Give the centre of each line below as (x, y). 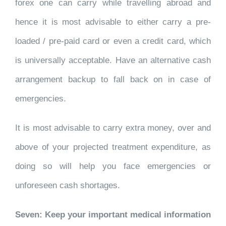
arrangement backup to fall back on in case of (113, 79)
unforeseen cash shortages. (68, 185)
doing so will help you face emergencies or (113, 166)
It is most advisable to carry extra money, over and (113, 128)
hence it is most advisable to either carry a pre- (113, 22)
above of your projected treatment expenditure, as (113, 147)
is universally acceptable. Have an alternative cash (113, 60)
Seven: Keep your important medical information (113, 215)
